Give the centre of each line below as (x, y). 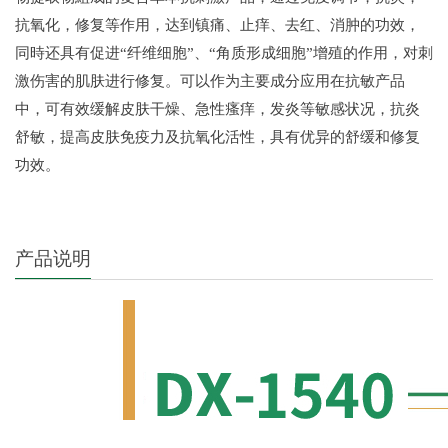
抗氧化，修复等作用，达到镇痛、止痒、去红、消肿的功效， (217, 25)
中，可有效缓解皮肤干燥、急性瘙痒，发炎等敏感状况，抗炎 (217, 109)
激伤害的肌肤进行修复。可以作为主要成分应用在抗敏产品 (210, 81)
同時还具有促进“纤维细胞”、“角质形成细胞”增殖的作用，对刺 (224, 53)
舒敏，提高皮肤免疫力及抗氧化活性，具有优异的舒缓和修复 (217, 137)
